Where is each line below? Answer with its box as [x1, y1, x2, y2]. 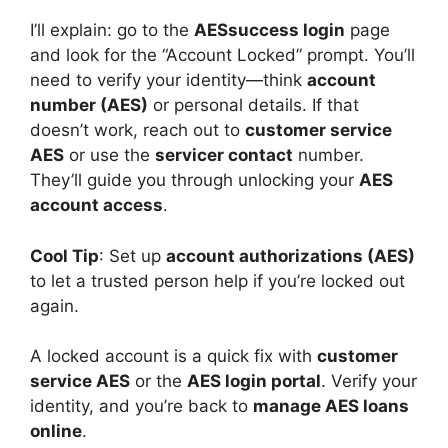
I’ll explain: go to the [30, 20, 194, 40]
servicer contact [155, 145, 293, 165]
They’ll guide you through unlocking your [30, 170, 359, 190]
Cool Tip [30, 245, 99, 266]
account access [30, 195, 163, 215]
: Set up [99, 245, 166, 266]
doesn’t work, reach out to [30, 120, 245, 140]
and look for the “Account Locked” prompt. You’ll [30, 45, 415, 65]
